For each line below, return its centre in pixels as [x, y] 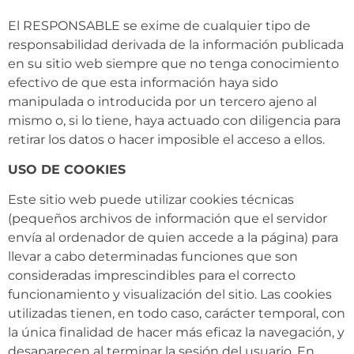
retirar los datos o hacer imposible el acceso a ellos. [166, 139]
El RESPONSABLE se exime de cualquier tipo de [159, 25]
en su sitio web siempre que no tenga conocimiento [173, 63]
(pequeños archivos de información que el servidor [168, 219]
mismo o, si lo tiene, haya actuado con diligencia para [174, 120]
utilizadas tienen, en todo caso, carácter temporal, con [177, 314]
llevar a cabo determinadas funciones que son [153, 257]
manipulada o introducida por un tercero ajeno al [162, 101]
